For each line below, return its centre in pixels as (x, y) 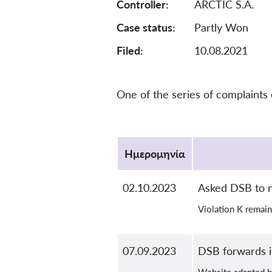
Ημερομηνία (155, 154)
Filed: (130, 50)
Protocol (137, 133)
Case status (144, 27)
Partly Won (221, 27)
